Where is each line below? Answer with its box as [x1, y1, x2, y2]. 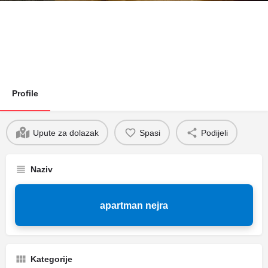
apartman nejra [100, 200, 168, 211]
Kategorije [31, 254, 72, 264]
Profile [12, 89, 38, 98]
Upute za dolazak [32, 127, 99, 138]
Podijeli [200, 127, 228, 138]
